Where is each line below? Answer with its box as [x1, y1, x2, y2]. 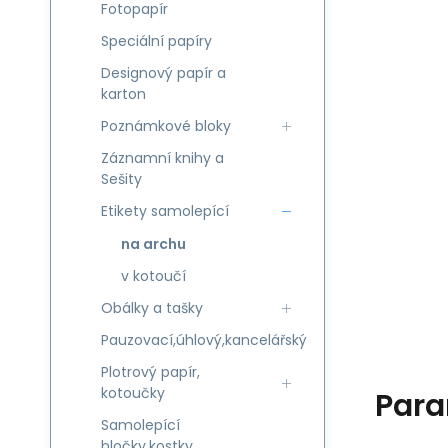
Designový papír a [101, 63, 226, 83]
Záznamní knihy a [101, 148, 224, 168]
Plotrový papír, [101, 362, 200, 382]
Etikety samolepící [101, 201, 229, 221]
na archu [121, 234, 186, 254]
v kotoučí [121, 266, 186, 286]
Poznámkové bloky [101, 116, 231, 136]
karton [101, 84, 146, 104]
